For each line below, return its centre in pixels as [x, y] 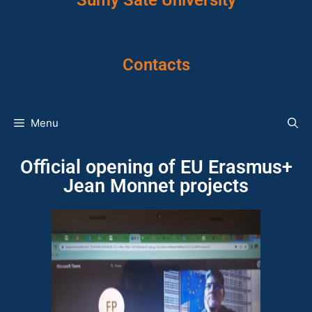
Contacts [156, 65]
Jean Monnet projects [156, 186]
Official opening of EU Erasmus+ [156, 167]
